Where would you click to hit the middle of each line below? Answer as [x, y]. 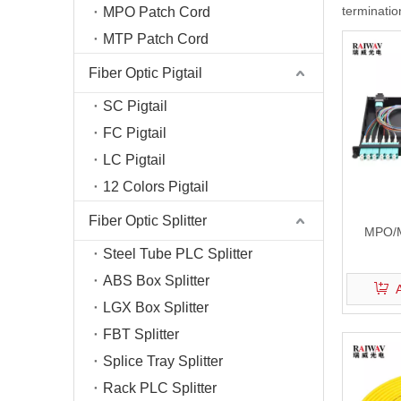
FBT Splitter [141, 334]
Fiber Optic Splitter [148, 221]
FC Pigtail [135, 133]
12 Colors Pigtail [156, 187]
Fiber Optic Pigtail [145, 73]
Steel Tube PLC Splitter [178, 254]
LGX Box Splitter [156, 307]
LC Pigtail [134, 160]
